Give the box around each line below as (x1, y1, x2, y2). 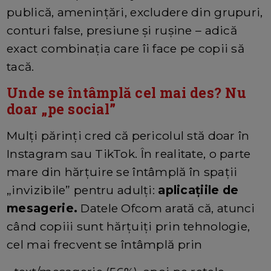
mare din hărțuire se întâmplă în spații (7, 165, 238, 180)
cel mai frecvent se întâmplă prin (7, 237, 203, 252)
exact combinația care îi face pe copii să (7, 41, 245, 56)
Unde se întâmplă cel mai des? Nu (7, 83, 246, 102)
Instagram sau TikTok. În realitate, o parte (7, 146, 251, 162)
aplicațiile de (158, 183, 239, 198)
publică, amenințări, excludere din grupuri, (7, 5, 263, 20)
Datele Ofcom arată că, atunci (77, 201, 255, 216)
